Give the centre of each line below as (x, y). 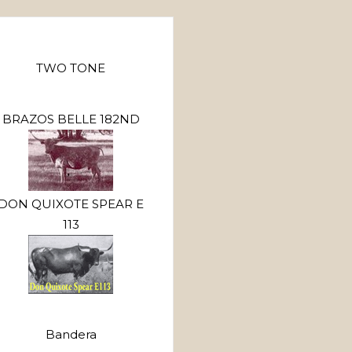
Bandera (71, 334)
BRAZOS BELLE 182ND (71, 119)
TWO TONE (71, 68)
